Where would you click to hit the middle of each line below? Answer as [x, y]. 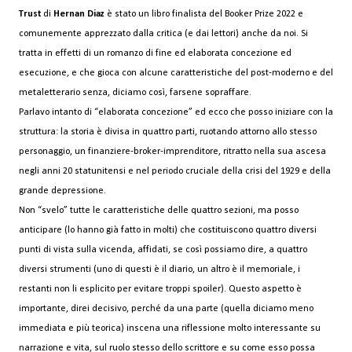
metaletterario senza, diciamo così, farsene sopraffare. [135, 93]
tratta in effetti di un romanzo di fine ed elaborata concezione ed [155, 54]
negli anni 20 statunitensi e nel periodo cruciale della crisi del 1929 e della [175, 172]
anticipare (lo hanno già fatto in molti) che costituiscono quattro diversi [168, 231]
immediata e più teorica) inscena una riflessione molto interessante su [170, 329]
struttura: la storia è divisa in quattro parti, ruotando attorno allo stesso [168, 132]
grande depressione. [62, 191]
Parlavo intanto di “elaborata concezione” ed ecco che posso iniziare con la [176, 113]
